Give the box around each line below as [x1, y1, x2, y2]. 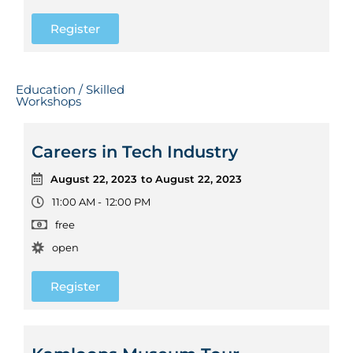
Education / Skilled [16, 81, 124, 97]
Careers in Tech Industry [32, 141, 238, 162]
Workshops [16, 93, 81, 109]
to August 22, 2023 [141, 172, 242, 185]
